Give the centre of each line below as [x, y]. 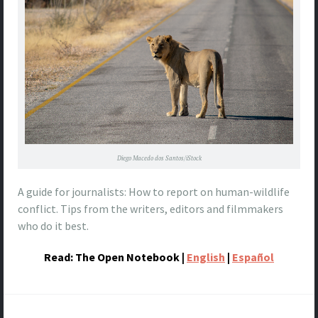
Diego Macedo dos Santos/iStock [159, 158]
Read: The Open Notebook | [114, 257]
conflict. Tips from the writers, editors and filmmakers [150, 209]
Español [253, 257]
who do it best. [53, 226]
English [206, 257]
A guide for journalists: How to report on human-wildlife [154, 192]
